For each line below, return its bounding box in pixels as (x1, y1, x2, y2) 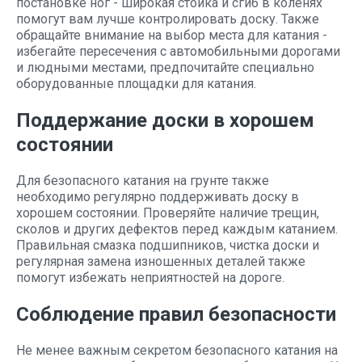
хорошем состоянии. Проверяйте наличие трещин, (16, 205, 319, 221)
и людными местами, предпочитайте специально (16, 60, 314, 75)
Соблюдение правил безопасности (16, 303, 336, 326)
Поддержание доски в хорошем (16, 109, 314, 132)
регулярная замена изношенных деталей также (16, 254, 305, 269)
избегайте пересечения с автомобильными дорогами (16, 44, 340, 59)
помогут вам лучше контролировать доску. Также (16, 11, 319, 27)
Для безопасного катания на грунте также (16, 173, 269, 188)
